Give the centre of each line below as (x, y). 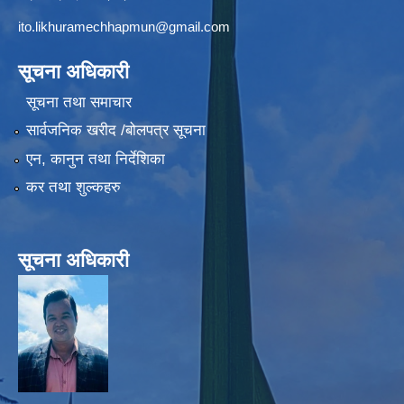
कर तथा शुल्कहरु (73, 187)
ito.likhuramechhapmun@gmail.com (124, 27)
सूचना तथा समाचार (78, 102)
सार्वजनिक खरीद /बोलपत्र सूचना (115, 131)
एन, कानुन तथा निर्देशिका (95, 159)
